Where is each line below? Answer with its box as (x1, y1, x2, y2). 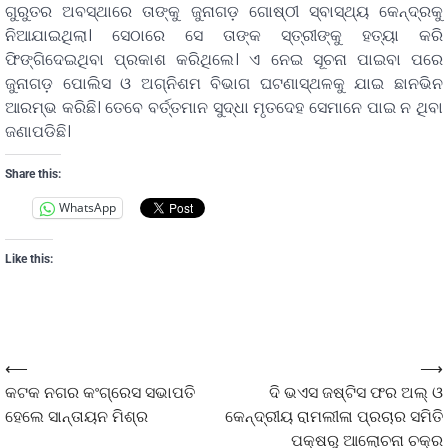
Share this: (5, 166, 61, 181)
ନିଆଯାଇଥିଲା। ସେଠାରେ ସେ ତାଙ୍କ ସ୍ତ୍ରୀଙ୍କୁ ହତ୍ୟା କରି (5, 23, 443, 47)
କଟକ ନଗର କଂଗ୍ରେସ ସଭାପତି (5, 380, 195, 404)
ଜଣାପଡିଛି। (5, 119, 71, 143)
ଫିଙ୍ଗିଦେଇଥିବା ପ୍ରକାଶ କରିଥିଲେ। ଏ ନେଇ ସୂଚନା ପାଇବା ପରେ (5, 47, 443, 71)
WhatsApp (59, 199, 116, 217)
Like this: (5, 251, 53, 266)
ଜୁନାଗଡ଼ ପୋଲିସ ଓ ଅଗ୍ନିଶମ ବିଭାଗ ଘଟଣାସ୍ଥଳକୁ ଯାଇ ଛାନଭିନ (5, 71, 443, 95)
